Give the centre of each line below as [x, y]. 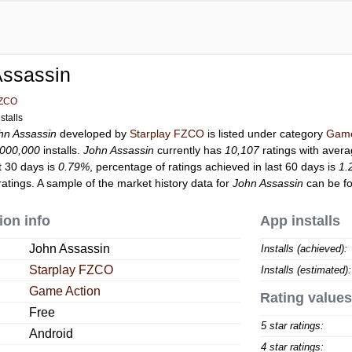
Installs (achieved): [304, 249]
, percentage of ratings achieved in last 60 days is [214, 167]
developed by [93, 134]
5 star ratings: [292, 326]
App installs [300, 221]
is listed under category [266, 134]
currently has [190, 150]
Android [51, 334]
